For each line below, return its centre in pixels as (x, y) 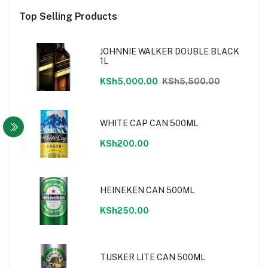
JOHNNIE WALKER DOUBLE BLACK (169, 51)
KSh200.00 (124, 143)
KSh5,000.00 (129, 81)
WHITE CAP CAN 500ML (149, 123)
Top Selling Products (68, 17)
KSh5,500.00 (191, 81)
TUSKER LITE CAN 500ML (152, 257)
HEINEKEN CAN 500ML (147, 190)
